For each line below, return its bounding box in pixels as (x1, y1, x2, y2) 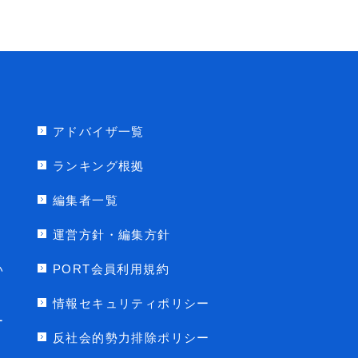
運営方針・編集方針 (53, 228, 171, 241)
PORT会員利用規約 (53, 262, 169, 276)
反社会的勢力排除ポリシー (53, 331, 210, 344)
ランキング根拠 (53, 159, 145, 173)
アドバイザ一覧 (53, 125, 145, 138)
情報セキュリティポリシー (53, 296, 210, 310)
